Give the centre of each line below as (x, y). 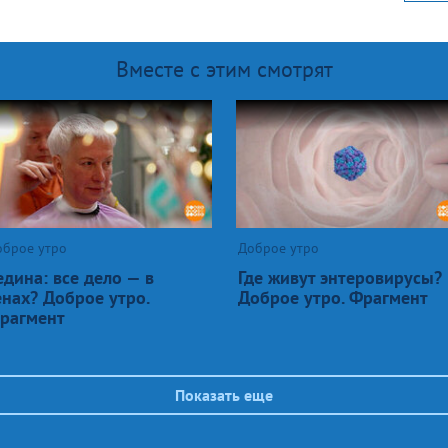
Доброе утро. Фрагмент (333, 297)
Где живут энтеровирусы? (340, 277)
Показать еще (224, 394)
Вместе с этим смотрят (224, 68)
